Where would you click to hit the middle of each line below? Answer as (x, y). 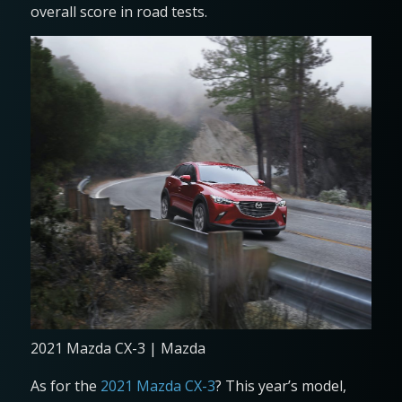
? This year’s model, (280, 386)
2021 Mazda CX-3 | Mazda (118, 349)
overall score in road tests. (118, 12)
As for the (65, 386)
